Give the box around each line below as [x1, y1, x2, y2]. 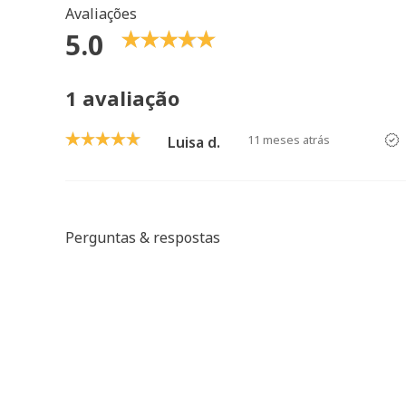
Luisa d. [168, 132, 220, 152]
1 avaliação [65, 84, 179, 111]
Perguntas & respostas [65, 227, 220, 247]
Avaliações [65, 4, 137, 24]
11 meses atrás [247, 131, 330, 148]
